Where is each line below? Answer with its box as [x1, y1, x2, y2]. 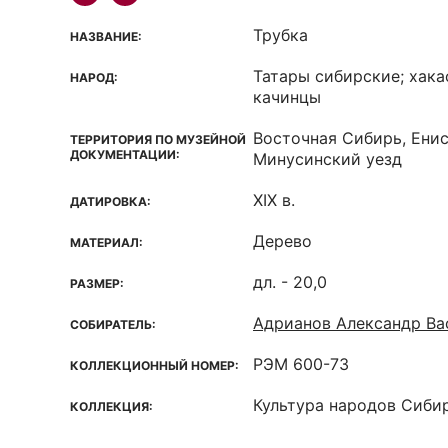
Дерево [253, 231, 312, 251]
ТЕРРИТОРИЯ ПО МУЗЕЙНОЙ [70, 132, 246, 147]
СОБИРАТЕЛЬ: [70, 317, 156, 332]
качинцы [253, 87, 321, 107]
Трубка [253, 25, 308, 45]
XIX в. [253, 190, 295, 210]
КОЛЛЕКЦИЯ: [70, 399, 153, 414]
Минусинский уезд [253, 149, 402, 169]
